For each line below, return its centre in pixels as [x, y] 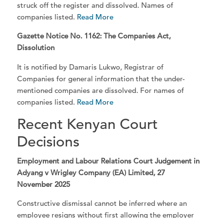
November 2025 [44, 184]
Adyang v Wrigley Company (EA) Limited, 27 [91, 173]
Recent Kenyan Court [88, 124]
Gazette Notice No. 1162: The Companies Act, [94, 36]
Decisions [48, 141]
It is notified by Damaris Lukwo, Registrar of [91, 67]
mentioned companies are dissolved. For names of [101, 90]
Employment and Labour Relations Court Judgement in [109, 161]
